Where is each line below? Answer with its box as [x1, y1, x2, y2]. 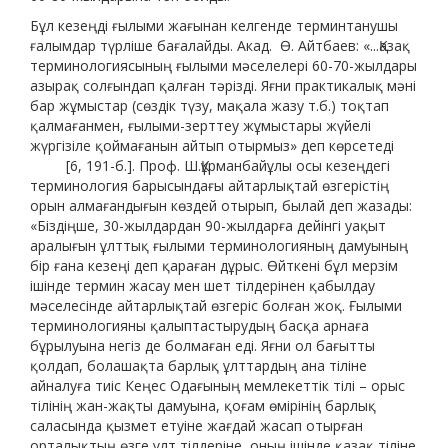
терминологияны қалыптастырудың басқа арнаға [30, 316, 369, 336]
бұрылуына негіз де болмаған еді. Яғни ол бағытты [30, 336, 375, 356]
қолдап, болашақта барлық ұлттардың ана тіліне [30, 356, 367, 376]
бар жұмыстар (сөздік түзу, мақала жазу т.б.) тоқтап [30, 96, 389, 116]
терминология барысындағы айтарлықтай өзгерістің [30, 176, 389, 196]
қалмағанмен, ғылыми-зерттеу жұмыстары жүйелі [30, 116, 371, 136]
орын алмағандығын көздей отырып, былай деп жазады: [30, 196, 412, 216]
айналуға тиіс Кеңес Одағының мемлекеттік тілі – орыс [30, 376, 405, 396]
